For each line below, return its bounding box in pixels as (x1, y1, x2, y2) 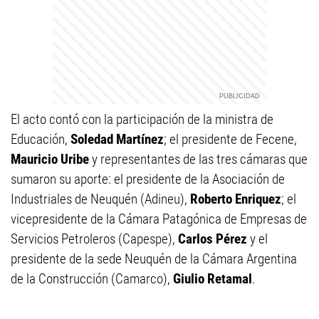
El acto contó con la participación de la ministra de (11, 111, 273, 127)
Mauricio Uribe (11, 151, 89, 167)
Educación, (11, 131, 70, 147)
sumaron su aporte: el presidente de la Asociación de (11, 171, 285, 187)
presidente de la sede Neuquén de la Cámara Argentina (11, 251, 297, 267)
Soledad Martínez (70, 131, 164, 147)
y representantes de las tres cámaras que (89, 151, 308, 167)
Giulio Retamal (173, 271, 252, 287)
